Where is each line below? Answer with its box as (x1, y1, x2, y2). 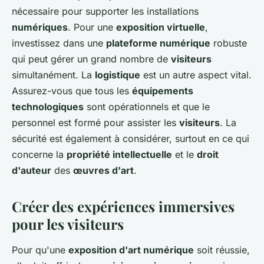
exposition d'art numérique (68, 243, 194, 256)
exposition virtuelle (116, 21, 205, 33)
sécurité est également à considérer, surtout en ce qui (12, 132, 249, 144)
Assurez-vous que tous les (12, 84, 132, 97)
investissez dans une (12, 37, 106, 49)
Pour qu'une (12, 243, 68, 256)
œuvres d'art (73, 164, 134, 176)
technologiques (12, 100, 84, 113)
